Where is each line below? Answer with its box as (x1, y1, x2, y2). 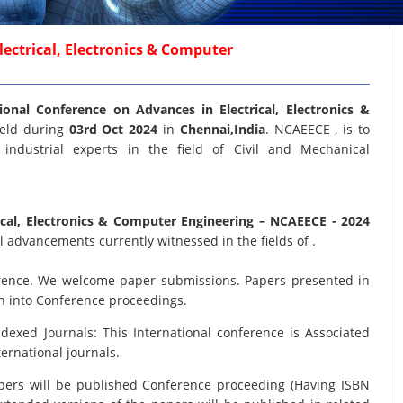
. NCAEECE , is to (264, 121, 370, 138)
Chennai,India (179, 121, 265, 138)
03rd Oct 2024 (68, 121, 163, 138)
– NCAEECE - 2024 (258, 212, 371, 229)
